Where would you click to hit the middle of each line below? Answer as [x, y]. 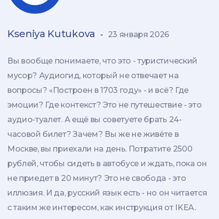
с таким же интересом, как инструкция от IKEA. [102, 208]
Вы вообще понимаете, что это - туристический [102, 61]
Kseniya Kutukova [51, 34]
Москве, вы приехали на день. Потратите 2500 [100, 149]
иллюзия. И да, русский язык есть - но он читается [107, 193]
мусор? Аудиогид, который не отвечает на [93, 76]
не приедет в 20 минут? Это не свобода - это [97, 178]
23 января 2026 [139, 35]
